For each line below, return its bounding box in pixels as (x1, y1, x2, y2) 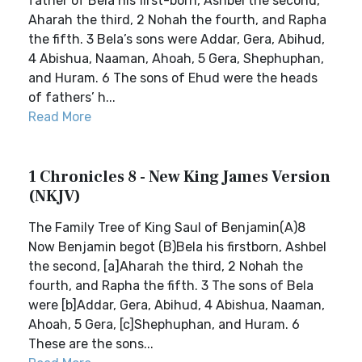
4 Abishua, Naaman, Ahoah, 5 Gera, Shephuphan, (28, 51, 324, 66)
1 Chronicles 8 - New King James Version (28, 166, 330, 187)
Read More (28, 109, 91, 124)
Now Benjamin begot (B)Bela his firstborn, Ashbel (28, 239, 326, 255)
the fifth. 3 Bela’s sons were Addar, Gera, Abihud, (28, 32, 325, 47)
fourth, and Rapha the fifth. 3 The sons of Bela (28, 278, 314, 293)
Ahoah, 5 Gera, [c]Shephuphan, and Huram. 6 (28, 317, 300, 332)
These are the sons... (28, 336, 154, 351)
